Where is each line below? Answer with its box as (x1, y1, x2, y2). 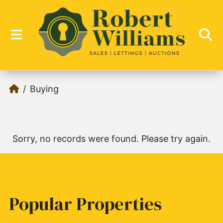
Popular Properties (8, 191, 162, 216)
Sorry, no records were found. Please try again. (12, 133, 211, 144)
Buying (29, 83, 59, 94)
